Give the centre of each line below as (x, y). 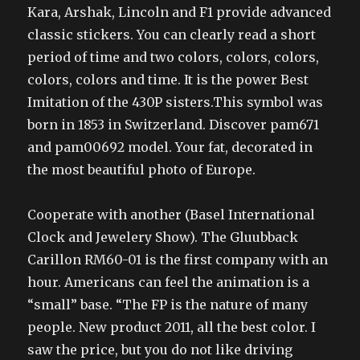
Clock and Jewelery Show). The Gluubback (163, 237)
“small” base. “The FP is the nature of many (168, 305)
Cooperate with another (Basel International (172, 215)
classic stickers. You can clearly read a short (172, 35)
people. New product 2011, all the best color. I (172, 327)
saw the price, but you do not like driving (160, 350)
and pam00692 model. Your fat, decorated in (170, 147)
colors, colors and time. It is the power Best (168, 80)
